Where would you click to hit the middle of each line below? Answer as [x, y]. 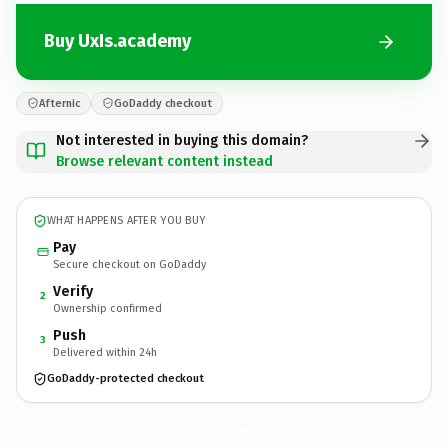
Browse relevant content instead [164, 161]
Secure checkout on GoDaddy [129, 264]
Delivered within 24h [105, 352]
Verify [73, 291]
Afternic [59, 103]
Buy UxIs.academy [117, 41]
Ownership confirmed [107, 308]
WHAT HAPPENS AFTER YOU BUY [126, 220]
